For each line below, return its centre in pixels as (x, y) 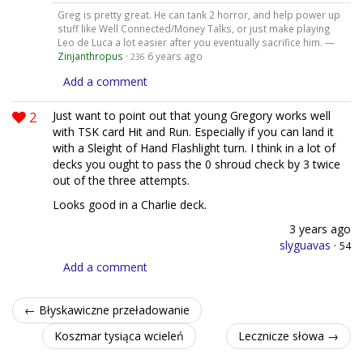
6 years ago (175, 56)
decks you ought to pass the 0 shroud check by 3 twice (196, 164)
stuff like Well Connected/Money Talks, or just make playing (194, 28)
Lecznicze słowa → (288, 335)
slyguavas (305, 245)
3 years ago (320, 228)
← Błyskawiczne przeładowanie (107, 310)
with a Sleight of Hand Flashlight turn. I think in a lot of (194, 147)
